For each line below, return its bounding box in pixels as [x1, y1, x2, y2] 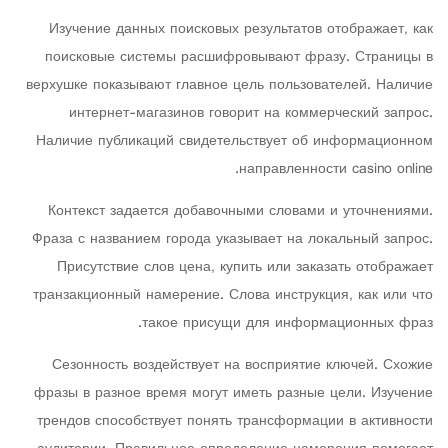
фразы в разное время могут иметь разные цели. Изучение [34, 380, 433, 407]
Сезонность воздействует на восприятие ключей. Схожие [52, 352, 433, 379]
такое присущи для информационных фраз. [142, 310, 433, 337]
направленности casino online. [239, 156, 433, 183]
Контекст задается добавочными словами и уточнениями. [48, 198, 433, 225]
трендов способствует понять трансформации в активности [37, 408, 433, 435]
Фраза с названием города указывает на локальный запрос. [32, 226, 433, 253]
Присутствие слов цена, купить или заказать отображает [57, 254, 433, 281]
